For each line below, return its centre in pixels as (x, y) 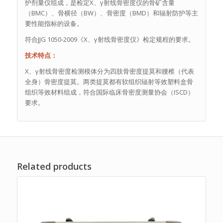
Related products (54, 167)
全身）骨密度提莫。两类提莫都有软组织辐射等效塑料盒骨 (109, 82)
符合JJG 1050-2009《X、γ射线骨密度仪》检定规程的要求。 (110, 39)
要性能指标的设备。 (54, 23)
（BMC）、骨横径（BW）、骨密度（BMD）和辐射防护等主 (111, 13)
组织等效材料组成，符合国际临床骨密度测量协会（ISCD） (109, 92)
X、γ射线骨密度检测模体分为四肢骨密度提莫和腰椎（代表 (109, 71)
